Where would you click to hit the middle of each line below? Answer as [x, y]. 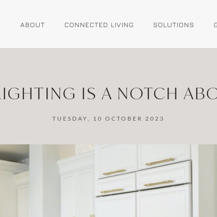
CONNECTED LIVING [99, 24]
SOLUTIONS [173, 24]
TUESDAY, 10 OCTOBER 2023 [108, 118]
